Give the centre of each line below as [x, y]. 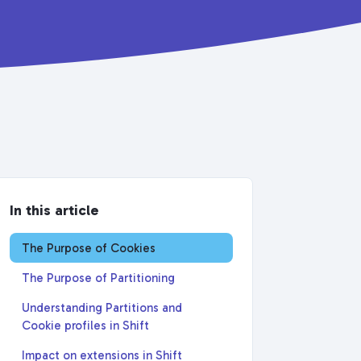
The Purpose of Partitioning [99, 278]
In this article [55, 210]
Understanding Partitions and [102, 307]
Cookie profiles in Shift [86, 325]
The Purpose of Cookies [89, 248]
